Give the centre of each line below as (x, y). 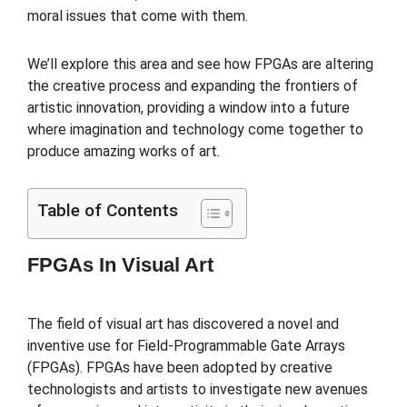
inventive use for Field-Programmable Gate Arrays (186, 345)
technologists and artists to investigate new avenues (198, 389)
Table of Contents (108, 211)
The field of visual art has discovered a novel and (183, 323)
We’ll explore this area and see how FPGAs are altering (200, 64)
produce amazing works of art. (124, 151)
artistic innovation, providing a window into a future (189, 107)
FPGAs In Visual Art (120, 265)
